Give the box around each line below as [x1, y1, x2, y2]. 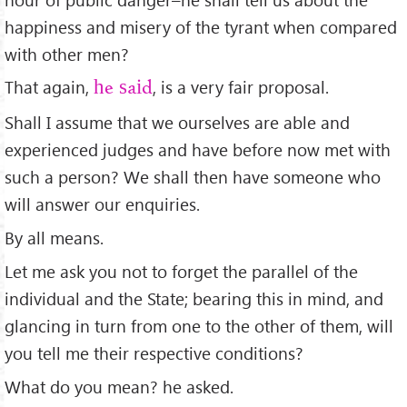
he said [94, 78, 153, 100]
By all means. [5, 226, 104, 250]
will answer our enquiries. [5, 193, 200, 216]
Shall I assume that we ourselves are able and [5, 111, 350, 134]
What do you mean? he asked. [5, 375, 233, 398]
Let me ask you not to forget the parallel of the [5, 260, 358, 283]
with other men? [5, 42, 129, 65]
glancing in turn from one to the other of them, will [5, 314, 393, 338]
